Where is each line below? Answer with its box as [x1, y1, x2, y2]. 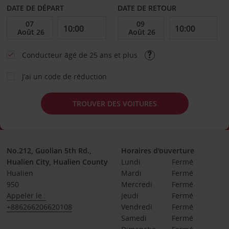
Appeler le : [6, 191, 46, 200]
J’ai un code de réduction [21, 72, 107, 81]
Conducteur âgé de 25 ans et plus [21, 50, 140, 60]
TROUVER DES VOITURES [72, 98, 157, 108]
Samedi [121, 213, 147, 223]
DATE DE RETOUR [118, 3, 177, 13]
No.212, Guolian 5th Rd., [6, 146, 91, 155]
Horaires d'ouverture [121, 146, 194, 155]
